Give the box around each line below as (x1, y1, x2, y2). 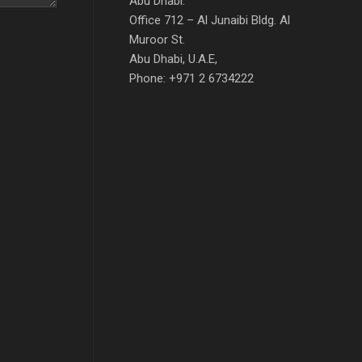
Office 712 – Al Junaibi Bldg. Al (128, 13, 290, 27)
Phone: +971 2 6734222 (128, 71, 254, 86)
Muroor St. (128, 32, 185, 47)
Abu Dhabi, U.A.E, (128, 52, 217, 66)
